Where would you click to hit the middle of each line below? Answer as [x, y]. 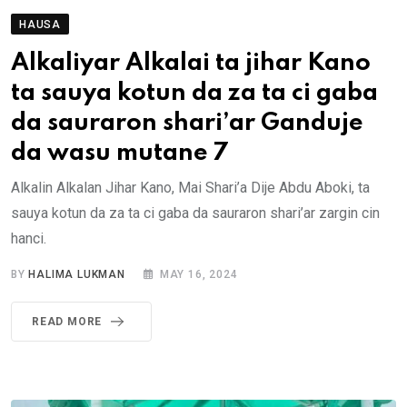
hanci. [29, 239]
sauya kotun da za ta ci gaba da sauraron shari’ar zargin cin [195, 213]
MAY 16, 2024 [199, 275]
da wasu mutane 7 [120, 154]
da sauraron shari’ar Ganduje [187, 124]
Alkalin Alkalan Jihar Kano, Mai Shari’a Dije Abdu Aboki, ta [190, 188]
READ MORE [67, 322]
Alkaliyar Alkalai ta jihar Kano [191, 64]
